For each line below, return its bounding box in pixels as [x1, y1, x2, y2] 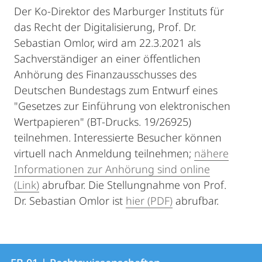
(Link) [14, 178, 39, 192]
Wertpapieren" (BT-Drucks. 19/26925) [14, 115, 191, 129]
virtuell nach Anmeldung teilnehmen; [14, 146, 194, 160]
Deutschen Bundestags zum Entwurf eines [14, 83, 218, 97]
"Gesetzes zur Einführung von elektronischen [14, 99, 230, 113]
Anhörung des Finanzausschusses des [14, 67, 196, 81]
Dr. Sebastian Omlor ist [14, 194, 126, 208]
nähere [194, 146, 229, 160]
